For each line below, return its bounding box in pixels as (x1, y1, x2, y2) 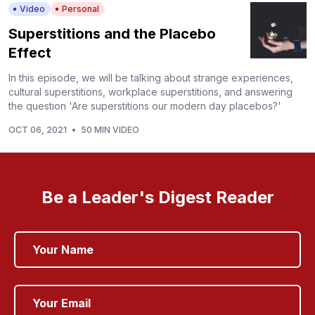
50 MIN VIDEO (81, 124, 139, 135)
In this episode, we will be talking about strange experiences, (8, 71, 293, 84)
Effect (8, 44, 51, 61)
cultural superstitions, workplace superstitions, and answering (8, 85, 292, 98)
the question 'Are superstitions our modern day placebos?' (8, 99, 281, 112)
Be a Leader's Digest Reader (41, 186, 274, 207)
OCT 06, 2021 (8, 124, 67, 135)
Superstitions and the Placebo (8, 25, 216, 42)
